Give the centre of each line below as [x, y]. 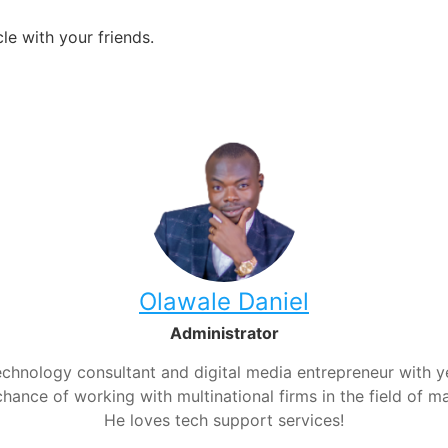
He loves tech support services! [224, 420]
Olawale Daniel [224, 302]
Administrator [224, 333]
